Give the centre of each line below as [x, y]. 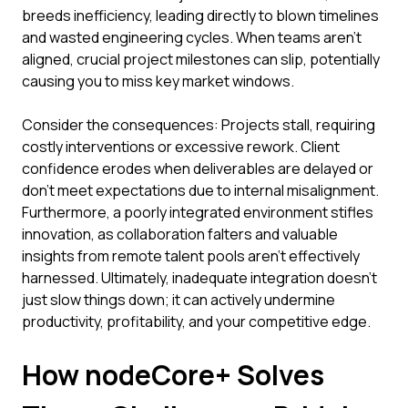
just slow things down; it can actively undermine [178, 300]
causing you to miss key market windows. [158, 81]
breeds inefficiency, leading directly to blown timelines [200, 15]
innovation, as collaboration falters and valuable [180, 234]
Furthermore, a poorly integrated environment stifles [198, 212]
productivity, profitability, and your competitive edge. [196, 321]
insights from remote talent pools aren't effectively [191, 256]
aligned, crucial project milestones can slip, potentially [201, 59]
